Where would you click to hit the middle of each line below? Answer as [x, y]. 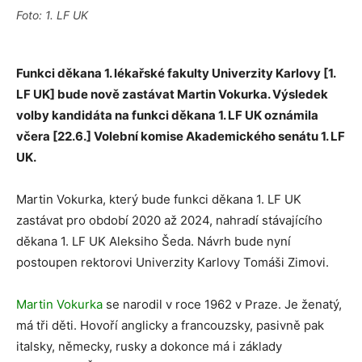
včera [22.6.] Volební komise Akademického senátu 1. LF [181, 136]
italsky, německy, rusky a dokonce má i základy [149, 346]
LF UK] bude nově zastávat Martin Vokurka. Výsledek [172, 94]
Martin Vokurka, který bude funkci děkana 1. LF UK [159, 199]
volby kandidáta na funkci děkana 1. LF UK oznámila [167, 115]
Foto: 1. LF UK [52, 15]
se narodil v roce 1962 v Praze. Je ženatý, [222, 304]
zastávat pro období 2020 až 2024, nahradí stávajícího [169, 220]
